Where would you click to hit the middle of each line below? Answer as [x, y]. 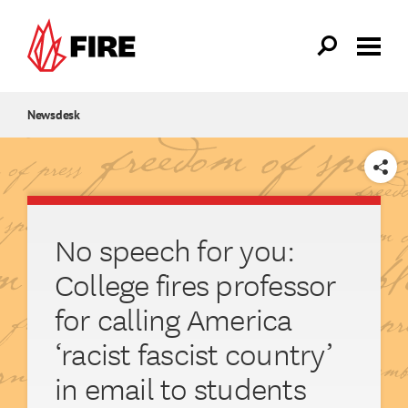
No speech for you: [175, 250]
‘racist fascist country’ [194, 353]
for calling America [173, 319]
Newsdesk [54, 115]
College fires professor [196, 284]
